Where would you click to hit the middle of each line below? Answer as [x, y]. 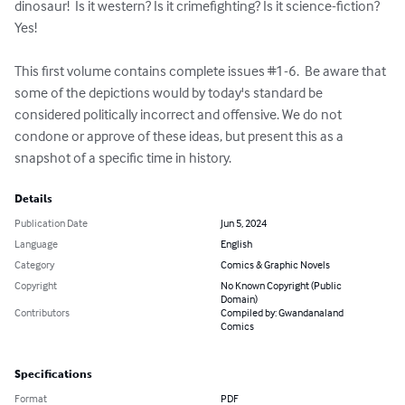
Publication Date [51, 223]
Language [36, 244]
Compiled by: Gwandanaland [282, 313]
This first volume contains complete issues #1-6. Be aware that [202, 71]
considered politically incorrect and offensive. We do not [179, 114]
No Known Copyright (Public [281, 286]
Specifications [53, 375]
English [236, 244]
